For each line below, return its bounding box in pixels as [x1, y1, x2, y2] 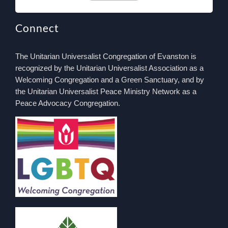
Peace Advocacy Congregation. [15, 98, 120, 107]
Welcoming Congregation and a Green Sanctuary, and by [15, 75, 204, 84]
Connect [15, 21, 59, 34]
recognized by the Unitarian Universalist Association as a [15, 63, 204, 72]
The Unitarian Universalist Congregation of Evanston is [15, 51, 196, 61]
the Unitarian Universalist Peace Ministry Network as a [15, 87, 196, 96]
